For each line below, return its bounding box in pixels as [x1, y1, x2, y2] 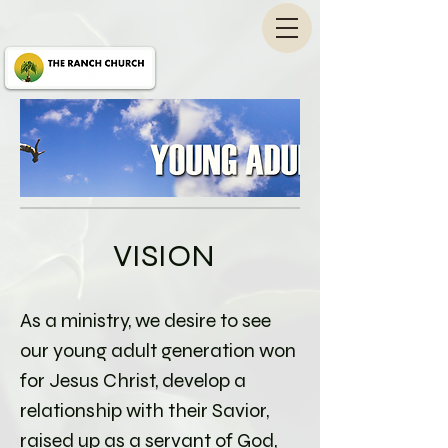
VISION [112, 236, 215, 275]
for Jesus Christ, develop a [20, 368, 246, 393]
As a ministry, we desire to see [20, 308, 271, 333]
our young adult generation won [20, 338, 296, 363]
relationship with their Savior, [20, 398, 269, 423]
